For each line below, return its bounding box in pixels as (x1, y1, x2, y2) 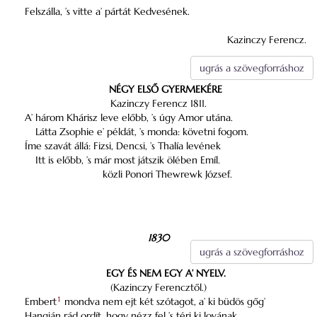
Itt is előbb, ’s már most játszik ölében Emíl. (35, 154, 220, 166)
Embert (25, 295, 57, 308)
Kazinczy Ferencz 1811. (110, 97, 207, 110)
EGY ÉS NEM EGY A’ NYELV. (105, 267, 226, 279)
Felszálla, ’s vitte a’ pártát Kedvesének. (25, 5, 190, 18)
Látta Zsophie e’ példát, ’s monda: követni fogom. (35, 125, 248, 138)
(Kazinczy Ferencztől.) (110, 281, 207, 294)
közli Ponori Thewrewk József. (103, 168, 232, 180)
